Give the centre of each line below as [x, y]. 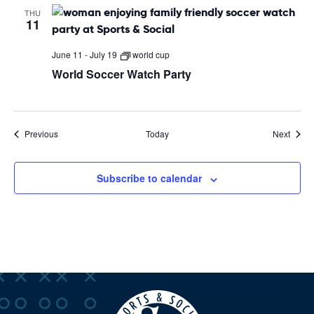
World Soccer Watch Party [121, 74]
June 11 [67, 55]
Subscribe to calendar [149, 178]
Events [70, 133]
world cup [151, 55]
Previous [41, 134]
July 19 [103, 55]
